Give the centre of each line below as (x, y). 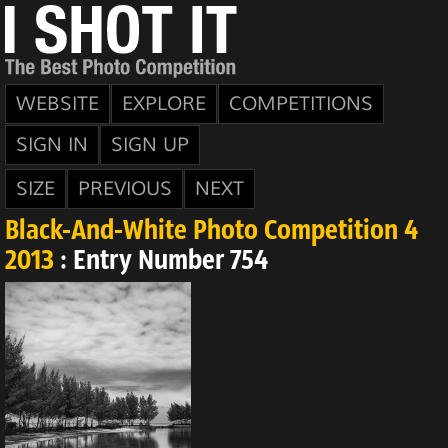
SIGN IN (52, 145)
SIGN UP (150, 145)
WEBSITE (57, 104)
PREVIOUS (125, 189)
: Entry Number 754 (161, 262)
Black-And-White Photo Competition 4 (211, 232)
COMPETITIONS (301, 104)
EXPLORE (164, 104)
